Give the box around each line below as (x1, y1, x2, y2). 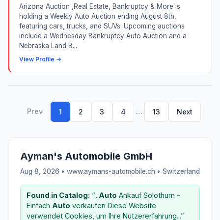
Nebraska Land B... (19, 41, 77, 50)
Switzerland (163, 167, 200, 175)
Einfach (27, 201, 52, 210)
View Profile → (19, 55, 61, 63)
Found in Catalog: (27, 191, 90, 199)
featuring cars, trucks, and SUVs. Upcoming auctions (19, 22, 185, 30)
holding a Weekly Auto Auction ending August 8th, (19, 12, 176, 20)
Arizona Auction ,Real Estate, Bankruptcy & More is (19, 2, 180, 10)
